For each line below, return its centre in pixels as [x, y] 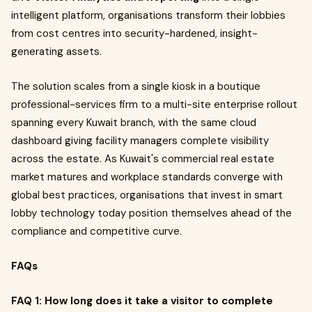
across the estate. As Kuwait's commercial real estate [143, 159]
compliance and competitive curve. [96, 231]
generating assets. [56, 52]
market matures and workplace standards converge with [147, 177]
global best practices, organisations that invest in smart [147, 195]
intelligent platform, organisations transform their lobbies [148, 15]
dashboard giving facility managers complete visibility [140, 141]
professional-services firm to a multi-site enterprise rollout [154, 104]
